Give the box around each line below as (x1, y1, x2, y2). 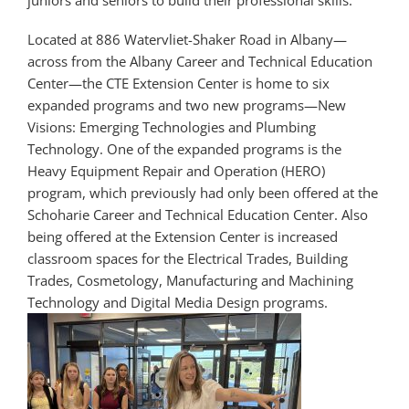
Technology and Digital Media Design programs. (27, 292, 328, 311)
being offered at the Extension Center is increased (27, 226, 338, 246)
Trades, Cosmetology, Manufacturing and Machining (27, 270, 353, 289)
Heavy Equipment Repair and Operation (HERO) (27, 161, 325, 180)
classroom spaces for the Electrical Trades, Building (27, 248, 348, 267)
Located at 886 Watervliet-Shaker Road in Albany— (27, 29, 347, 48)
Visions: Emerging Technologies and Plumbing (27, 117, 316, 136)
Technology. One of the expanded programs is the (27, 139, 341, 158)
